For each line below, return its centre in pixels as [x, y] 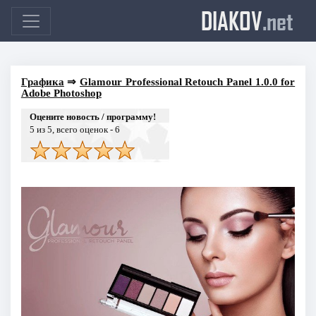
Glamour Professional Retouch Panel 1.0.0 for [188, 81]
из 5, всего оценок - [74, 129]
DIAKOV [232, 20]
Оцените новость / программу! [92, 116]
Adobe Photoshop [61, 93]
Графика [42, 81]
